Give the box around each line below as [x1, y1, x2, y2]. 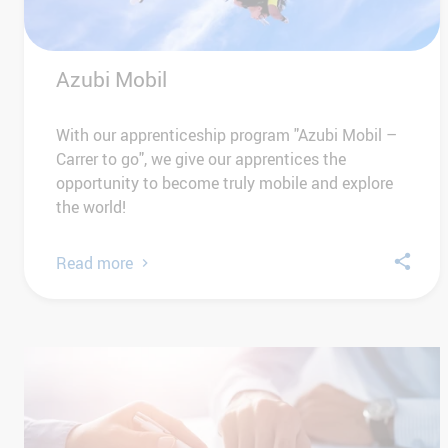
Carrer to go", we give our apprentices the [56, 147, 346, 170]
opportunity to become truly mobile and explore [56, 171, 393, 194]
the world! [56, 195, 126, 218]
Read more [56, 251, 133, 274]
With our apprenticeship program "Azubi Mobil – [56, 123, 397, 146]
